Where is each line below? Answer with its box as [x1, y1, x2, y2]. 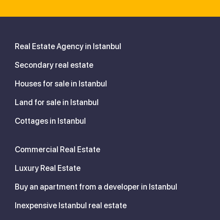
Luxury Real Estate [15, 163, 81, 173]
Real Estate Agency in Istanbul [15, 41, 121, 51]
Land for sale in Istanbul [15, 97, 99, 107]
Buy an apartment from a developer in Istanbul [15, 182, 177, 192]
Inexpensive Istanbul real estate [15, 200, 127, 210]
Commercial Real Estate [15, 144, 100, 154]
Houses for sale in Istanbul [15, 79, 107, 88]
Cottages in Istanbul [15, 116, 86, 126]
